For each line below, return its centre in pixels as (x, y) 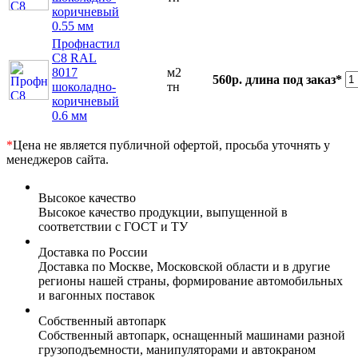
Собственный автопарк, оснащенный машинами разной (192, 336)
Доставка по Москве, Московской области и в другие (184, 267)
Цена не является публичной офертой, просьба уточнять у (171, 145)
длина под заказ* (294, 80)
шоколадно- (84, 87)
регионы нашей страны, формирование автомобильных (191, 281)
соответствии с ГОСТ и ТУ (113, 227)
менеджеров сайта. (58, 160)
